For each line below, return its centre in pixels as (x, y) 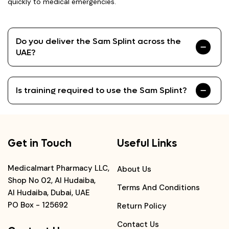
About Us (134, 169)
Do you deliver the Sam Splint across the (98, 41)
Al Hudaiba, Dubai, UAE (49, 193)
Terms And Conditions (158, 188)
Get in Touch (40, 144)
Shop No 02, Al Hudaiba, (52, 180)
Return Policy (142, 206)
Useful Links (147, 144)
